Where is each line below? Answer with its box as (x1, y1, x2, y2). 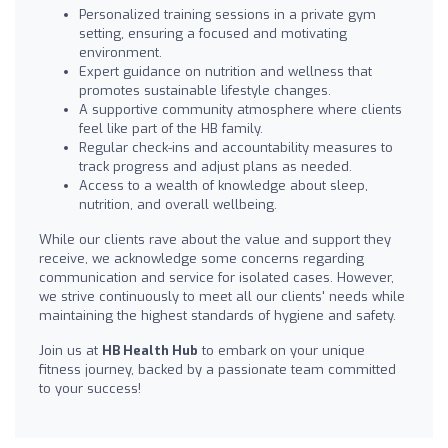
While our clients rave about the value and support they (39, 230, 391, 248)
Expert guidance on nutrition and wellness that (79, 62, 372, 80)
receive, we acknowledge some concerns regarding (39, 249, 364, 267)
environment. (79, 43, 162, 61)
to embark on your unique (198, 341, 365, 359)
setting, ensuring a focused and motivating (79, 24, 347, 42)
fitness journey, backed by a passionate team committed (39, 360, 396, 378)
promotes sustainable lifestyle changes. (79, 81, 331, 99)
